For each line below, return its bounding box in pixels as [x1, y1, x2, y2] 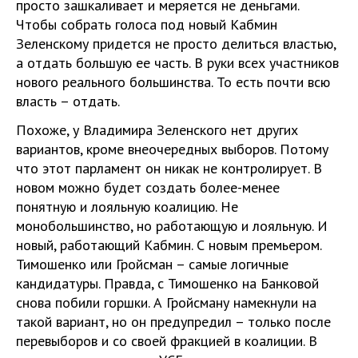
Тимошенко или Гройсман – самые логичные [16, 254, 288, 273]
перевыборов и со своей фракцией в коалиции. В [16, 331, 317, 350]
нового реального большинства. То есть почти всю [16, 72, 330, 91]
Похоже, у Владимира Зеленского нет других [16, 120, 298, 139]
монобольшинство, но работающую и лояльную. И [16, 216, 328, 235]
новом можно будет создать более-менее [16, 177, 280, 197]
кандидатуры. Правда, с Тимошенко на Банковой [16, 273, 319, 292]
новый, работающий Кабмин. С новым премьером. [16, 235, 321, 254]
